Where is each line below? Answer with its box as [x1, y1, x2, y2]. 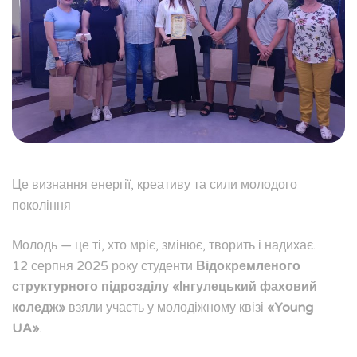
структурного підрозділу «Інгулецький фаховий [12, 278, 317, 295]
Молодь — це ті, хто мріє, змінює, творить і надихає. [12, 237, 316, 253]
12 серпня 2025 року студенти [12, 257, 196, 274]
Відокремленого [196, 257, 300, 274]
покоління [12, 197, 71, 214]
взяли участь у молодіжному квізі [65, 299, 267, 316]
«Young [267, 299, 313, 316]
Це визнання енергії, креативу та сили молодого [12, 176, 297, 193]
